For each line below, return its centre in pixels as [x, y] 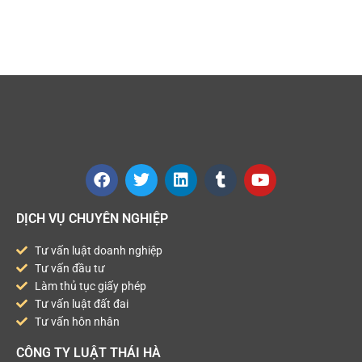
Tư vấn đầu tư [69, 268]
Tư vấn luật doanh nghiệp [98, 250]
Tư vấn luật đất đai [81, 303]
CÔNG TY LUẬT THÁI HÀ [88, 352]
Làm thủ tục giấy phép [90, 286]
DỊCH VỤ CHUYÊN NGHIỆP [92, 218]
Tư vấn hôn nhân [77, 321]
